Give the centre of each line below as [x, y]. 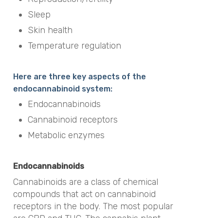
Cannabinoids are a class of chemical [85, 182]
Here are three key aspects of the [79, 76]
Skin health [50, 30]
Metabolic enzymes [67, 135]
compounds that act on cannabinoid [84, 194]
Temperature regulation [74, 45]
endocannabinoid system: [64, 89]
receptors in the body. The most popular [93, 206]
